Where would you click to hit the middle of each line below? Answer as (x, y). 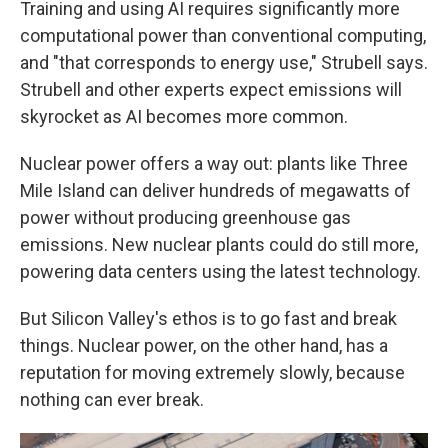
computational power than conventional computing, (223, 35)
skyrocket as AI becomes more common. (184, 116)
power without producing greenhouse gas (185, 217)
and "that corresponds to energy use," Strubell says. (224, 62)
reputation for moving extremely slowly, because (212, 372)
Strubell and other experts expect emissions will (211, 89)
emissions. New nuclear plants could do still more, (219, 244)
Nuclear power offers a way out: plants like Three (214, 163)
